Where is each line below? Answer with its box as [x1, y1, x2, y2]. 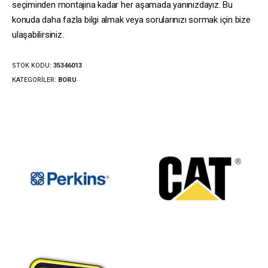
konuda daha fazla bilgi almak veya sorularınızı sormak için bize [12, 14, 251, 26]
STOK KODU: [12, 61, 53, 69]
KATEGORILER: [12, 75, 58, 84]
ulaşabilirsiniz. [12, 29, 64, 41]
